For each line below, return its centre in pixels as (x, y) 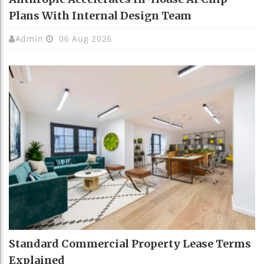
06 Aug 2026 (84, 39)
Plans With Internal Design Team (100, 16)
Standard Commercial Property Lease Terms (130, 243)
